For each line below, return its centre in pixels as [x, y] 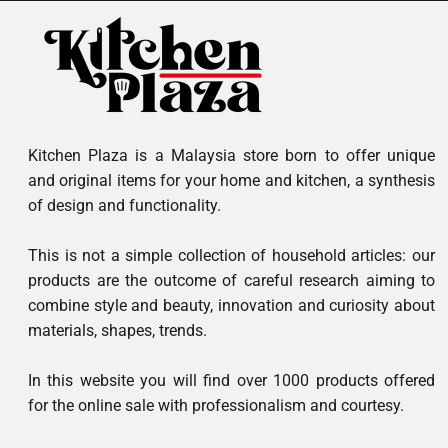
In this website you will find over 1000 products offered [231, 380]
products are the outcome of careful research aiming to [231, 280]
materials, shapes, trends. [117, 330]
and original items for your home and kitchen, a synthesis [231, 180]
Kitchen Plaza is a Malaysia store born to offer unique [231, 155]
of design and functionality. [124, 205]
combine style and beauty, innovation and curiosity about [231, 305]
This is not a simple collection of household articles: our [231, 255]
